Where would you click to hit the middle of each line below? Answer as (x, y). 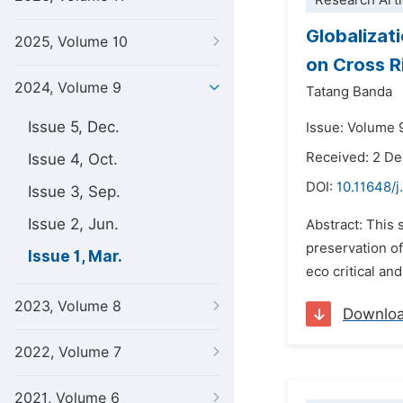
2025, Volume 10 (71, 42)
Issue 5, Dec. (74, 127)
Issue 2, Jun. (73, 224)
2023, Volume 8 (68, 306)
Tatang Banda (349, 92)
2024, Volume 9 (68, 88)
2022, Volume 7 (68, 352)
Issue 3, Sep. (74, 192)
